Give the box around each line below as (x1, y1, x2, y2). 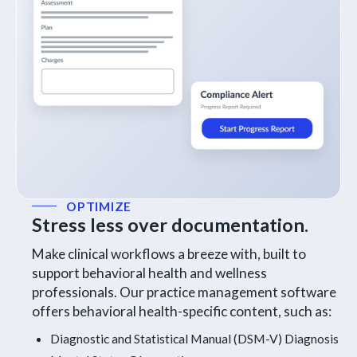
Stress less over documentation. (31, 213, 308, 236)
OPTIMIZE (65, 198, 132, 214)
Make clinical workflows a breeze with (31, 245, 257, 262)
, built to (257, 245, 306, 262)
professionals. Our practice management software (31, 283, 336, 300)
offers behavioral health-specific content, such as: (31, 302, 331, 320)
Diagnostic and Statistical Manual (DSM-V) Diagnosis (50, 330, 339, 346)
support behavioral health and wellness (31, 264, 267, 281)
